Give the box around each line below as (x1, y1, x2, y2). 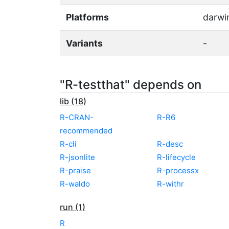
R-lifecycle (157, 152, 196, 162)
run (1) (60, 201, 85, 212)
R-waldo (60, 178, 90, 189)
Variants (66, 37, 103, 49)
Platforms (66, 11, 109, 22)
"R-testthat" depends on (60, 77, 201, 92)
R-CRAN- (60, 112, 94, 122)
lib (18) (60, 96, 86, 106)
